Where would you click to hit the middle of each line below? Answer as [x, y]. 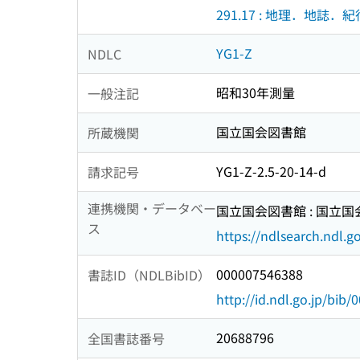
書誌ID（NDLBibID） [149, 274]
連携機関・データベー [152, 209]
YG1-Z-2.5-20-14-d [271, 172]
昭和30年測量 [256, 93]
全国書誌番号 [126, 338]
